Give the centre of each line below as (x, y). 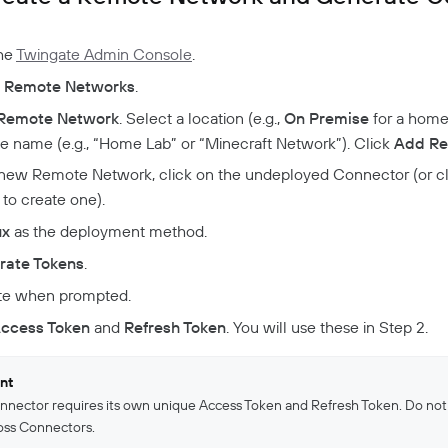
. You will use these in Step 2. (327, 326)
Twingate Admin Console (104, 53)
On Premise (326, 117)
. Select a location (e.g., (201, 117)
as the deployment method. (108, 231)
